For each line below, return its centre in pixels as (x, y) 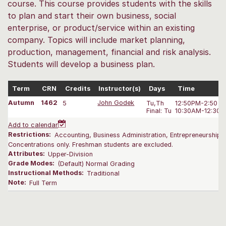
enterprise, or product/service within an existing (101, 27)
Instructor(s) (120, 88)
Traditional (103, 173)
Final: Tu (159, 110)
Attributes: (27, 154)
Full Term (43, 183)
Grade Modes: (32, 163)
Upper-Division (71, 154)
